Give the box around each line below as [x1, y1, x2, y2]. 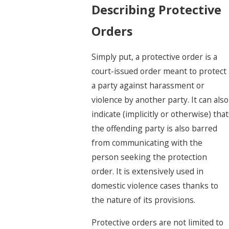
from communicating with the [91, 137, 202, 149]
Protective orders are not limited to [91, 217, 223, 228]
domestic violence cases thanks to [91, 180, 218, 192]
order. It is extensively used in [91, 166, 203, 177]
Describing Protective [91, 1, 221, 18]
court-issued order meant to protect [91, 65, 226, 77]
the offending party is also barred [91, 123, 217, 134]
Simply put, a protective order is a [91, 51, 217, 63]
